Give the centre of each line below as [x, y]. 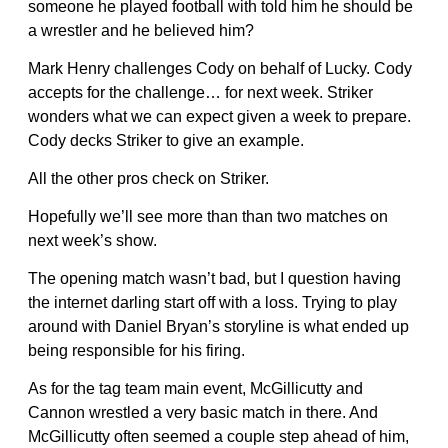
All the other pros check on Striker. [148, 178]
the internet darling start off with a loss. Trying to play [212, 302]
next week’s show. [92, 240]
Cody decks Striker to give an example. [166, 140]
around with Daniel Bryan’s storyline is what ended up [218, 326]
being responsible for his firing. [136, 350]
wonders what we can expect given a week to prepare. [219, 116]
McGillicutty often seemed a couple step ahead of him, [218, 436]
